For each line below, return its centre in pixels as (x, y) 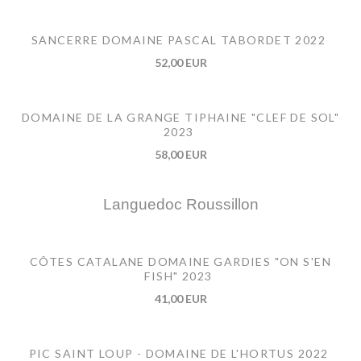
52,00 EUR (180, 62)
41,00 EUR (180, 298)
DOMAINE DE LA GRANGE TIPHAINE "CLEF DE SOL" (180, 117)
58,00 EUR (180, 154)
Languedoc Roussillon (180, 204)
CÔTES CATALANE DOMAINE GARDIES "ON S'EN (180, 261)
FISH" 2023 (178, 276)
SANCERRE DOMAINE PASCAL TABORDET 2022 (178, 39)
